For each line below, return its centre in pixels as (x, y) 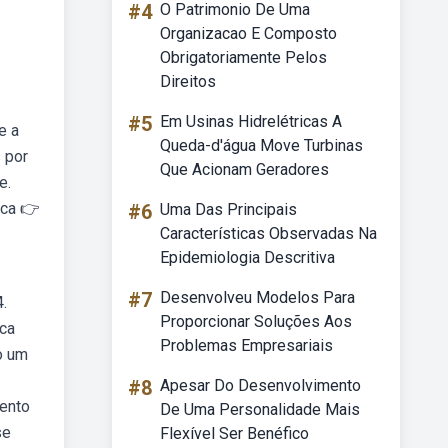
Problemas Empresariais (246, 345)
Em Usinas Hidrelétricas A (251, 121)
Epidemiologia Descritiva (247, 257)
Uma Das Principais (228, 209)
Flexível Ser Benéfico (234, 433)
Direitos (188, 81)
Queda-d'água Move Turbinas (261, 145)
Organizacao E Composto (248, 33)
